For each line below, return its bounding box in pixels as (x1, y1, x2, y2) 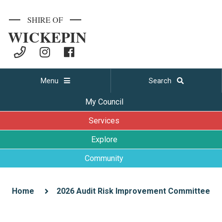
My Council (85, 97, 123, 107)
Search (148, 76, 173, 85)
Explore (91, 135, 117, 145)
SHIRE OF (27, 14, 63, 25)
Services (89, 116, 119, 126)
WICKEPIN (8, 25, 87, 48)
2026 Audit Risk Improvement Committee (56, 186, 210, 196)
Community (85, 154, 123, 164)
